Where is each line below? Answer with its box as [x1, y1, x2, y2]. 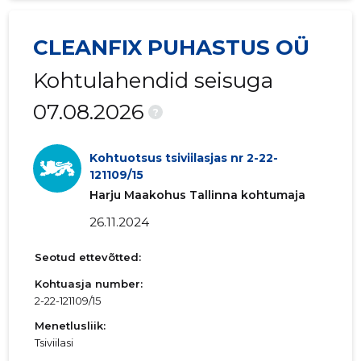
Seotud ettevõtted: [35, 251, 142, 264]
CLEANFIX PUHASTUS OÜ [33, 35, 310, 61]
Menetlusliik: [35, 319, 106, 333]
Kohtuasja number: [35, 277, 143, 291]
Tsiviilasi [35, 336, 74, 350]
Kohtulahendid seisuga [33, 68, 274, 94]
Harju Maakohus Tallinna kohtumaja [89, 188, 306, 203]
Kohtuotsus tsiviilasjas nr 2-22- [89, 151, 279, 166]
